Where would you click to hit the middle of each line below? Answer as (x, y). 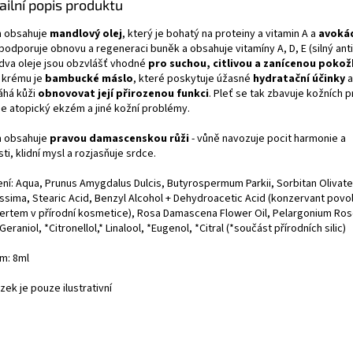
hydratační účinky (298, 79)
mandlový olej (86, 34)
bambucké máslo (89, 79)
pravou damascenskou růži (118, 139)
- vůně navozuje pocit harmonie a (268, 139)
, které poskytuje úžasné (192, 79)
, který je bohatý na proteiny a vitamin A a (220, 34)
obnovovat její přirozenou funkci (123, 94)
